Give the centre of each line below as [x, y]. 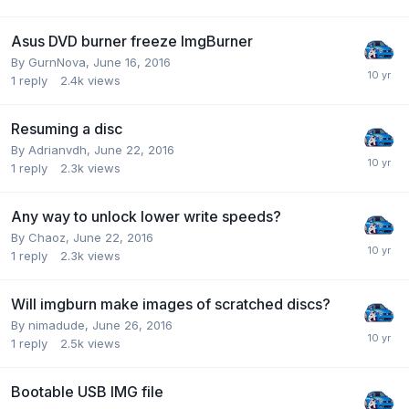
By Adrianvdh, [52, 149]
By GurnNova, [52, 62]
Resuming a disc [67, 128]
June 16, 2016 [132, 62]
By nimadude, [52, 325]
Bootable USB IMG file [87, 391]
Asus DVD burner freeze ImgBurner [132, 41]
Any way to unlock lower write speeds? [146, 216]
